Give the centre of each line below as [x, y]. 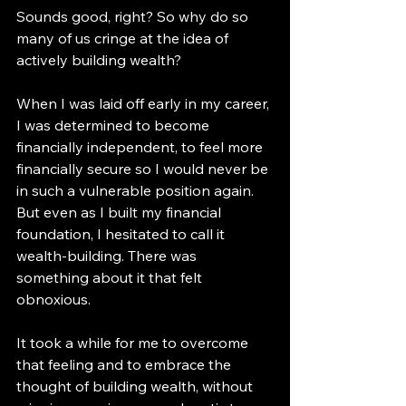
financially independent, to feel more [141, 146]
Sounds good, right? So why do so [134, 16]
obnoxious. [53, 299]
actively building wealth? [99, 59]
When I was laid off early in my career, [145, 103]
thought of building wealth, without [136, 386]
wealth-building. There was [108, 255]
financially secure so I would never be [144, 168]
